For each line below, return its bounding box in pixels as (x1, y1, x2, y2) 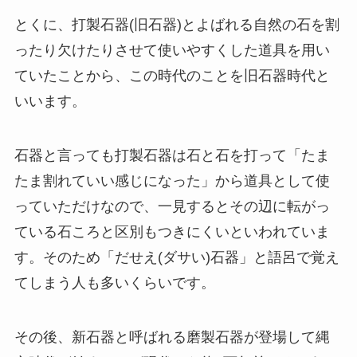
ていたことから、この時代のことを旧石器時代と (14, 67, 330, 84)
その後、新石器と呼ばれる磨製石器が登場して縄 (14, 328, 330, 345)
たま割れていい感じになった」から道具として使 (14, 172, 330, 189)
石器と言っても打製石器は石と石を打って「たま (14, 147, 330, 163)
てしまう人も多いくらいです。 (14, 274, 215, 291)
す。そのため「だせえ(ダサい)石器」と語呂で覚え (14, 249, 339, 265)
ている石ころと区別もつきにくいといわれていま (14, 223, 330, 240)
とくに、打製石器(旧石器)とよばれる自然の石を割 (14, 16, 339, 33)
